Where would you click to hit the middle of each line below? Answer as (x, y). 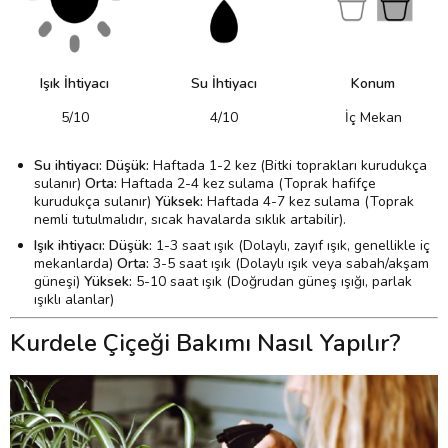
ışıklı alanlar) (74, 299)
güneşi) (59, 281)
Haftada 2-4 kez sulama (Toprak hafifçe (248, 183)
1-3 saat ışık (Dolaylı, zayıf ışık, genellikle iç (291, 245)
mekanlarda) (75, 263)
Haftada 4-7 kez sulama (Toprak (308, 201)
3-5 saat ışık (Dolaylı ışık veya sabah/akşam (289, 263)
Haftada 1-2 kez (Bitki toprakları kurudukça (288, 165)
